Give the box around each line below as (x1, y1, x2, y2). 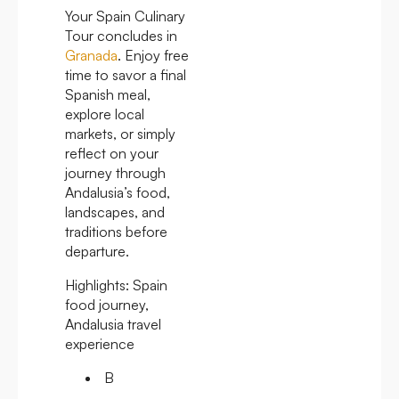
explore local (65, 104, 144, 123)
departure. (65, 241, 129, 260)
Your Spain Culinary (65, 6, 185, 25)
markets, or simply (65, 124, 175, 142)
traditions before (65, 222, 167, 240)
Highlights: (65, 275, 129, 294)
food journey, (65, 295, 149, 313)
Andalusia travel (65, 314, 161, 333)
